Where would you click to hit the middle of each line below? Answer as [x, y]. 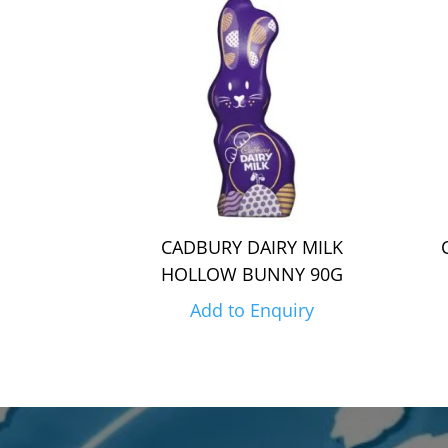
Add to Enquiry [251, 310]
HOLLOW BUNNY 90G [251, 274]
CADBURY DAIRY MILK [251, 247]
